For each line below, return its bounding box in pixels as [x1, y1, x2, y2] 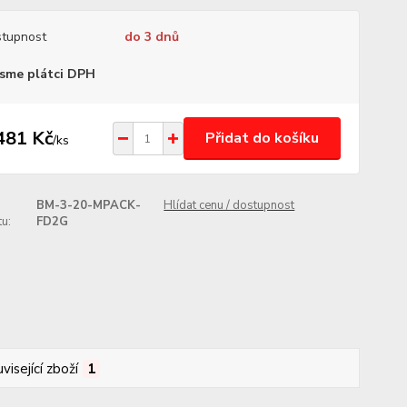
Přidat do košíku [204, 128, 319, 148]
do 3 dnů [124, 28, 179, 45]
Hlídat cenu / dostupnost [164, 197, 295, 213]
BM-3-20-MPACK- [35, 197, 141, 213]
